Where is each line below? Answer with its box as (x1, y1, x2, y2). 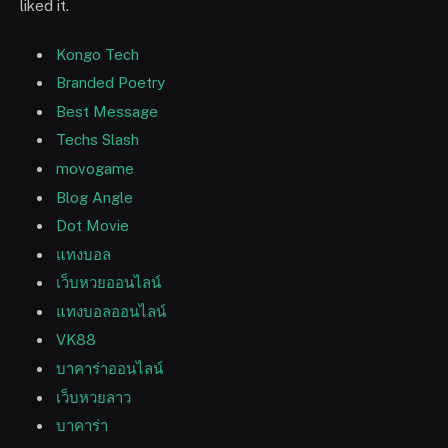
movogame (56, 159, 134, 177)
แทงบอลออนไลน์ (56, 302, 166, 320)
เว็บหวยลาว (56, 388, 131, 406)
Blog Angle (56, 188, 133, 206)
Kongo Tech (56, 45, 139, 63)
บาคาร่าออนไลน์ (56, 360, 163, 378)
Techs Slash (56, 131, 139, 149)
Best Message (56, 102, 158, 120)
